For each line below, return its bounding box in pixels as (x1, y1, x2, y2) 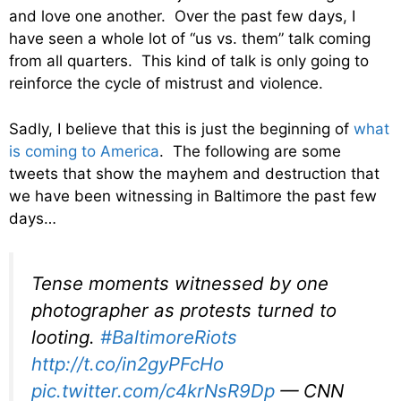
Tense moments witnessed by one (31, 272, 328, 295)
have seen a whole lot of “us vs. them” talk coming (9, 30, 371, 48)
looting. (31, 326, 100, 349)
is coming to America (9, 141, 159, 160)
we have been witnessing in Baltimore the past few (9, 186, 377, 205)
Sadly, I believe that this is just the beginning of (9, 119, 354, 138)
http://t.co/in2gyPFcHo (31, 353, 224, 376)
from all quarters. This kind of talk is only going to (9, 52, 369, 71)
